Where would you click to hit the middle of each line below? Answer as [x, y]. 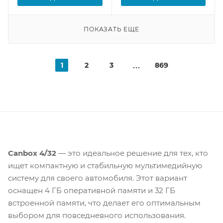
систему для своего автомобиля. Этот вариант [98, 178]
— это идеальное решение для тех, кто [132, 153]
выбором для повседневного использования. [97, 215]
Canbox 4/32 [32, 153]
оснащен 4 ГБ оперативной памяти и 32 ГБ [92, 190]
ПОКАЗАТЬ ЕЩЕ [111, 29]
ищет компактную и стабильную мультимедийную [105, 165]
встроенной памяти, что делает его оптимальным [104, 203]
